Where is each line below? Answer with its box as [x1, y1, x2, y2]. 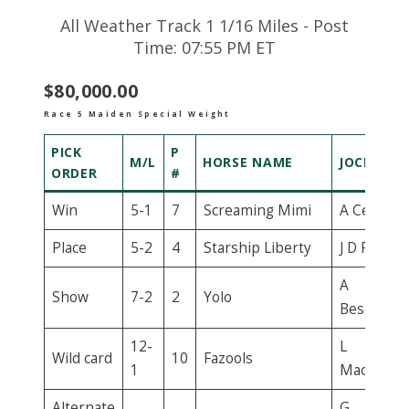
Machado [339, 360, 400, 380]
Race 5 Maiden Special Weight [44, 108, 231, 119]
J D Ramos [339, 237, 405, 257]
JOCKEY [339, 152, 389, 171]
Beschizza [339, 299, 405, 319]
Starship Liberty [203, 237, 311, 257]
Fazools [203, 348, 253, 368]
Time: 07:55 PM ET [133, 37, 276, 59]
